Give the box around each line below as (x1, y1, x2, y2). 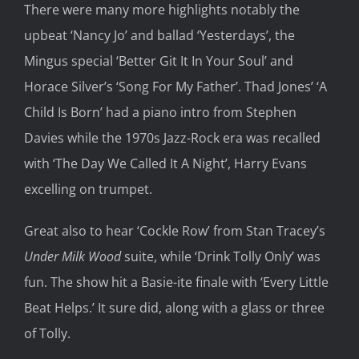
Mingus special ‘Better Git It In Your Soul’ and (24, 52, 293, 71)
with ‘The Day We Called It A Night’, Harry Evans (24, 155, 307, 173)
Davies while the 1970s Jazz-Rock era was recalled (24, 129, 321, 147)
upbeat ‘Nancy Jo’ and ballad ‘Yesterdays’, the (24, 26, 295, 45)
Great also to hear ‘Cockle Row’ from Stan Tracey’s (24, 222, 325, 240)
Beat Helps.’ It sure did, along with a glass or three (24, 299, 325, 317)
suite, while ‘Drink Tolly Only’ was (121, 248, 321, 266)
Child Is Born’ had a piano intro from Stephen (24, 103, 296, 122)
